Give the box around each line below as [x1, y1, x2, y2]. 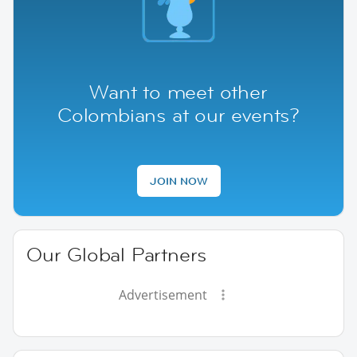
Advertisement [118, 285, 207, 304]
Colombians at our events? [57, 102, 300, 127]
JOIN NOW [149, 173, 208, 188]
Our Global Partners [26, 241, 207, 267]
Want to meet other [89, 79, 268, 104]
